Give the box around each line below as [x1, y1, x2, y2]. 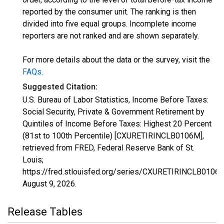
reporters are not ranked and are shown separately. [22, 31, 199, 40]
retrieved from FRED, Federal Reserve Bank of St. [22, 143, 194, 152]
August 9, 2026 [22, 179, 75, 188]
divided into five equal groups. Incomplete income [22, 19, 196, 28]
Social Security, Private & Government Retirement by [22, 107, 204, 116]
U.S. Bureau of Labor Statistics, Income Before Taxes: [22, 95, 208, 104]
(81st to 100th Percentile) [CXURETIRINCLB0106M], [22, 131, 204, 140]
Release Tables [7, 205, 82, 218]
